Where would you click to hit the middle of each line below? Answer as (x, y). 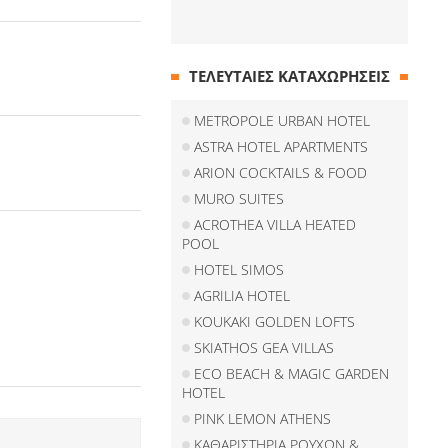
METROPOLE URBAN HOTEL (282, 120)
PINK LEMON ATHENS (263, 418)
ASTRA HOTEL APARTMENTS (281, 146)
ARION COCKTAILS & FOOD (281, 172)
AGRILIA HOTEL (242, 295)
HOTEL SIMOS (239, 269)
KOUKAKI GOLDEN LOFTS (275, 321)
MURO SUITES (239, 198)
